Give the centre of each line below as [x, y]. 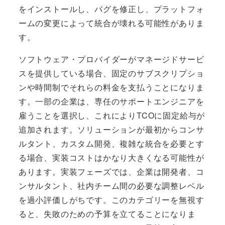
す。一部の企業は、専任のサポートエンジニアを [111, 101]
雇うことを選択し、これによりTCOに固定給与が [112, 115]
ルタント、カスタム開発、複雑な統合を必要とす [111, 143]
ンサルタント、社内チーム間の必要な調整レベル [111, 185]
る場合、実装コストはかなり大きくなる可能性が [111, 157]
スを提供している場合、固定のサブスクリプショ [111, 73]
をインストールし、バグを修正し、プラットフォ [111, 9]
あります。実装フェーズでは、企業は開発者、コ [111, 171]
